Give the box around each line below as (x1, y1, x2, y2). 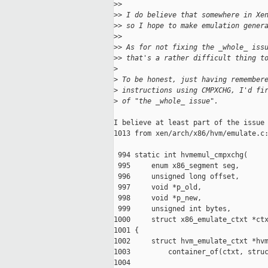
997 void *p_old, (114, 183, 202, 192)
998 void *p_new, (114, 194, 202, 203)
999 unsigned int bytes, (114, 205, 231, 214)
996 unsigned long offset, (114, 172, 239, 181)
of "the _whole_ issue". (118, 97, 218, 106)
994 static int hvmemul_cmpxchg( (114, 151, 248, 160)
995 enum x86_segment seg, (114, 162, 239, 170)
